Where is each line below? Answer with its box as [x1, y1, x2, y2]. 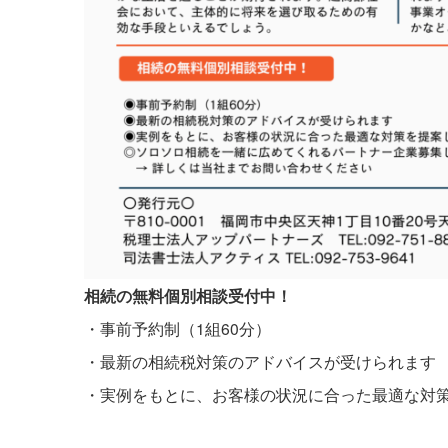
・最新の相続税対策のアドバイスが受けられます [84, 350, 436, 373]
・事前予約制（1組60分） [84, 317, 271, 340]
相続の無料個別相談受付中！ [84, 284, 292, 308]
